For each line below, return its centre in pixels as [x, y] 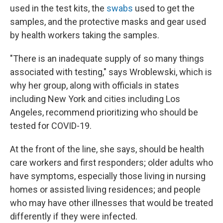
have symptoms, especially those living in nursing [108, 176]
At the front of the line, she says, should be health [107, 149]
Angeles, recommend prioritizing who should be [104, 112]
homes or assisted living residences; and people [105, 189]
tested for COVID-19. [51, 125]
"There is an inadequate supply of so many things [107, 58]
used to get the [164, 8]
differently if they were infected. [74, 216]
